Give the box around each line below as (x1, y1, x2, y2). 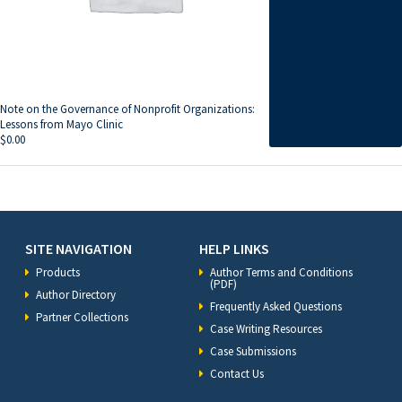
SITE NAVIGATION (25, 240, 132, 258)
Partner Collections (36, 310, 128, 326)
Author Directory (36, 287, 116, 303)
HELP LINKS (199, 240, 269, 258)
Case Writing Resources (210, 321, 322, 337)
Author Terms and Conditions (210, 265, 353, 281)
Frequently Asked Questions (210, 299, 342, 315)
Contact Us (210, 366, 264, 382)
